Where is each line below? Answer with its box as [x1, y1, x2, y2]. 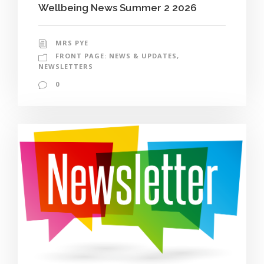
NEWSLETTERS [38, 62, 93, 71]
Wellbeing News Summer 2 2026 [38, 2, 197, 14]
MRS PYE [55, 38, 88, 48]
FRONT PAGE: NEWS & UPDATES [55, 51, 177, 61]
